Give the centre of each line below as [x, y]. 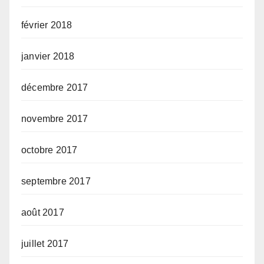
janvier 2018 [48, 56]
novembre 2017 [55, 118]
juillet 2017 [45, 243]
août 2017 [43, 212]
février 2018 [47, 25]
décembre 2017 [55, 87]
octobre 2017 [49, 150]
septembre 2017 [56, 181]
